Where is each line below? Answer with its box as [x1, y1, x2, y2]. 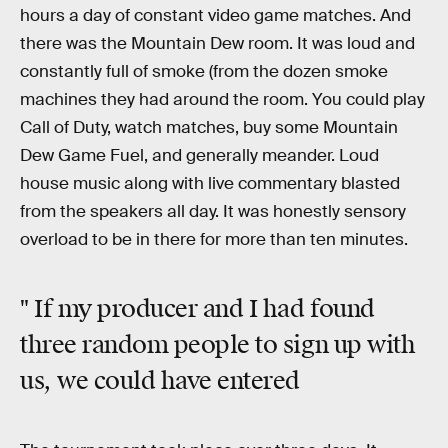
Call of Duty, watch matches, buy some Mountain [20, 116, 398, 138]
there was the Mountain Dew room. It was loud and [20, 32, 415, 54]
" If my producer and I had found [20, 294, 375, 325]
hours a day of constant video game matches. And [20, 4, 411, 26]
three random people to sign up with [20, 330, 416, 361]
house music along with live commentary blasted [20, 172, 400, 194]
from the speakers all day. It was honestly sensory [20, 200, 406, 222]
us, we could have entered [20, 366, 301, 397]
